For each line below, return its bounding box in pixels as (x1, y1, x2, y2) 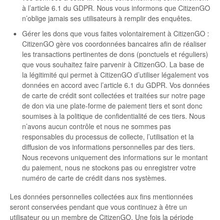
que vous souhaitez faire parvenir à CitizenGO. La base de (22, 59, 204, 69)
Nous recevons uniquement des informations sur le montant (22, 152, 208, 162)
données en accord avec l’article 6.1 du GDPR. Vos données (22, 80, 210, 90)
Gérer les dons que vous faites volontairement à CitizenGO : (22, 28, 209, 38)
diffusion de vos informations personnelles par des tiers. (22, 141, 195, 152)
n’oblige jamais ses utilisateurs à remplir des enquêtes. (22, 13, 192, 23)
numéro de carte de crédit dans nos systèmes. (22, 172, 166, 183)
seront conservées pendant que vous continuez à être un (10, 201, 187, 212)
